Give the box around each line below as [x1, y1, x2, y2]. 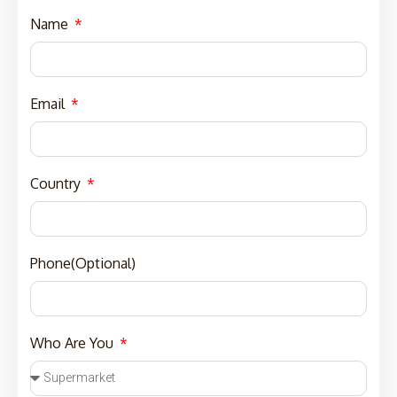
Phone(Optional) [30, 253, 136, 272]
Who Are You [30, 333, 117, 352]
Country [30, 174, 84, 192]
